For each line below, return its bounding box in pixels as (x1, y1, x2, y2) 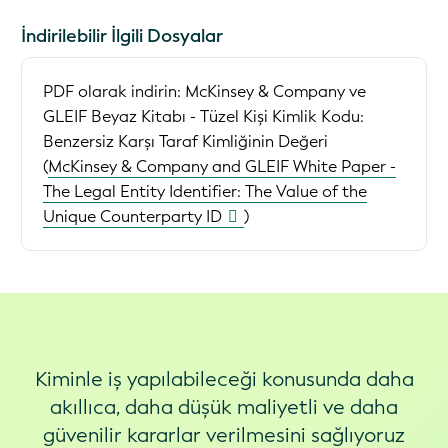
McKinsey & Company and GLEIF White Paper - (48, 155, 396, 177)
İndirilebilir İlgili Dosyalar (21, 23, 223, 48)
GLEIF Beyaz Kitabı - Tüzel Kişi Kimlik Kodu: (43, 105, 364, 127)
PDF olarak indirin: (43, 80, 185, 102)
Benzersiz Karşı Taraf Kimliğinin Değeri (43, 130, 328, 152)
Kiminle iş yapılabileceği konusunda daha (34, 366, 414, 394)
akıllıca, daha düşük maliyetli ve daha (50, 394, 398, 422)
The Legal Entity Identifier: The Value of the (43, 180, 367, 202)
